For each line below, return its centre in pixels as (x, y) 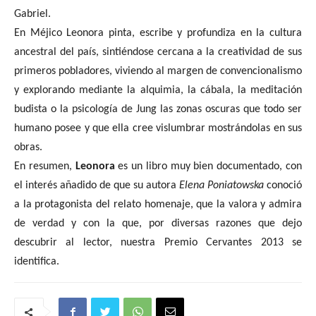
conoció (283, 186)
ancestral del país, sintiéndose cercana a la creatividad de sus (158, 52)
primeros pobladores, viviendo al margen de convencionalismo (158, 71)
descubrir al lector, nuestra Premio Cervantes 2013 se (158, 243)
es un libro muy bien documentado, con (210, 166)
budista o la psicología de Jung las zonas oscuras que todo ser (158, 109)
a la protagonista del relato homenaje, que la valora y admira (158, 205)
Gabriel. (32, 14)
